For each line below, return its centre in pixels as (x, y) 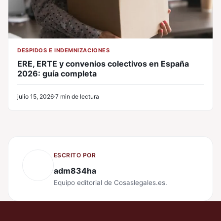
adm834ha (75, 170)
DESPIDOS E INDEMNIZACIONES (64, 50)
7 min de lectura (77, 96)
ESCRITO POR (75, 155)
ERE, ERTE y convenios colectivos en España (103, 63)
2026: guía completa (57, 73)
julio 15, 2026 (36, 96)
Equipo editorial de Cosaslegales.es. (110, 182)
